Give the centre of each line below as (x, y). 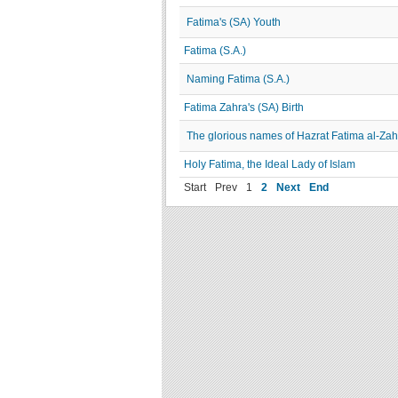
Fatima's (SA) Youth (234, 22)
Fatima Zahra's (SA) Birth (244, 107)
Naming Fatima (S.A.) (238, 79)
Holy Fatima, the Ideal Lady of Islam (270, 164)
